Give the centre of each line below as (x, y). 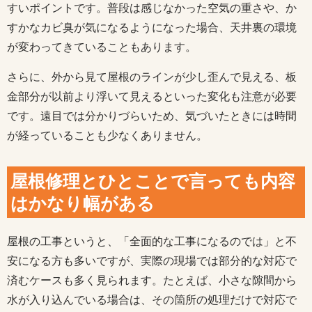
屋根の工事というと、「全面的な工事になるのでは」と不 (152, 242)
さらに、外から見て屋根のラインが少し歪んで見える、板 (152, 77)
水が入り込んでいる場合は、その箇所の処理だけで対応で (152, 300)
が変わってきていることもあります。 (102, 47)
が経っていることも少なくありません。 (107, 136)
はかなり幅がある (83, 204)
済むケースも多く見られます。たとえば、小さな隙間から (152, 281)
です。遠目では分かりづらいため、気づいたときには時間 (152, 116)
